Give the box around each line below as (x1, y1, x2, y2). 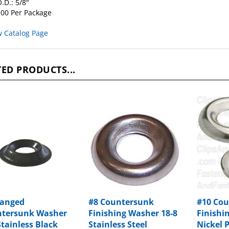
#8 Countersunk (88, 185, 154, 197)
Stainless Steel (88, 208, 148, 219)
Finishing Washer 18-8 (88, 196, 178, 208)
